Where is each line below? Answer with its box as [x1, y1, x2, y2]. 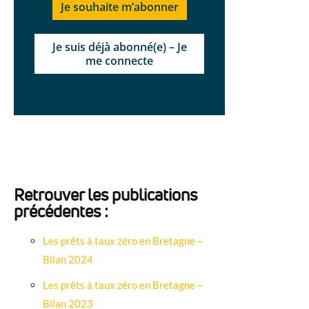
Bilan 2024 [43, 253, 93, 266]
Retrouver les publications [14, 185, 197, 205]
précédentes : [14, 201, 108, 221]
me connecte [86, 53, 153, 68]
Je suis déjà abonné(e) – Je [52, 39, 187, 54]
